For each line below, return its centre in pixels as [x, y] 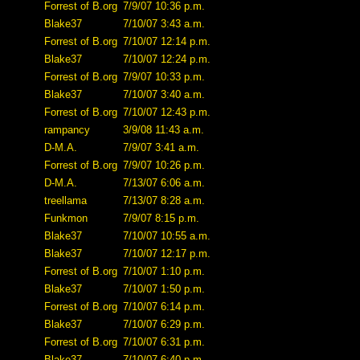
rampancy [67, 130]
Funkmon [66, 218]
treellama [65, 200]
